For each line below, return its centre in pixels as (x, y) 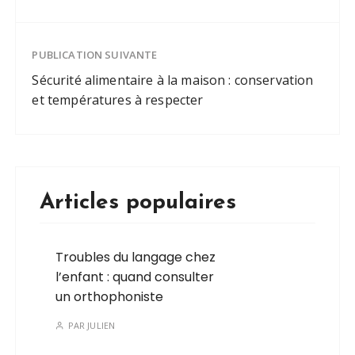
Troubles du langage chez (136, 258)
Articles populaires (138, 203)
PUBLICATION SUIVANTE (95, 55)
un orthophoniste (110, 297)
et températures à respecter (118, 100)
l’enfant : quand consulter (135, 277)
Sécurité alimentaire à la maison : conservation (173, 80)
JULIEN (101, 326)
